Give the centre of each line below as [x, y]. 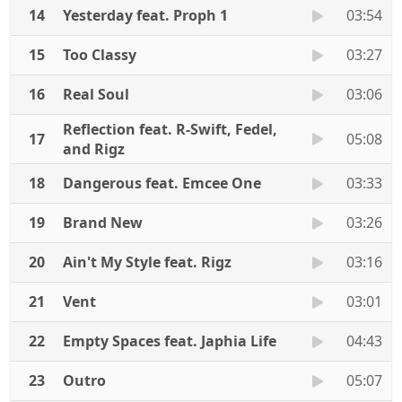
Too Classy [100, 55]
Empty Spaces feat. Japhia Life [170, 341]
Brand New [103, 223]
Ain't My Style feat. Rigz [147, 262]
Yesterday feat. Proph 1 [145, 15]
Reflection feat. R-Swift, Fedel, [170, 129]
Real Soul [96, 94]
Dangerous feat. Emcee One [162, 183]
